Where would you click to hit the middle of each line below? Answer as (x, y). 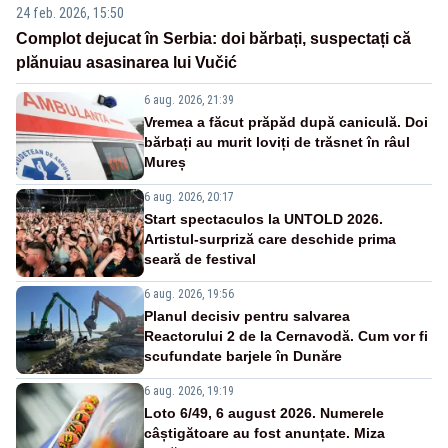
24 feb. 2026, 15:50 (70, 12)
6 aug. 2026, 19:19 (189, 390)
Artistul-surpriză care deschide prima (270, 238)
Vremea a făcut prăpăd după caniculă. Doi (286, 121)
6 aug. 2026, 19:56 (189, 293)
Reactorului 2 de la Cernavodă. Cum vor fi (286, 335)
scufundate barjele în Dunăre (243, 355)
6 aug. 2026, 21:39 (189, 99)
